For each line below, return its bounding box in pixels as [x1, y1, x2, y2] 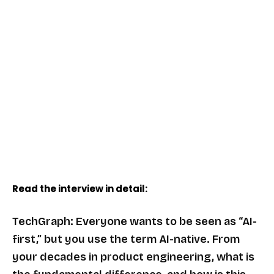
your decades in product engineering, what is [12, 250, 254, 264]
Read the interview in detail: [12, 182, 151, 195]
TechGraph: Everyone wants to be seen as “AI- [12, 214, 257, 228]
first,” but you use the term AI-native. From [12, 232, 240, 246]
